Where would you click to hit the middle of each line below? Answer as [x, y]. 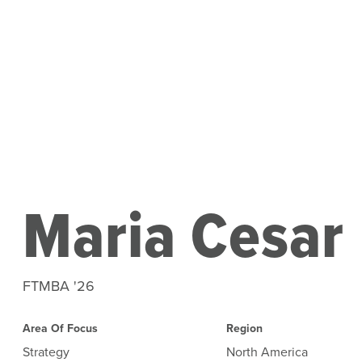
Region [244, 328]
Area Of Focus [60, 328]
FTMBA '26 [59, 286]
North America [267, 351]
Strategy [46, 351]
